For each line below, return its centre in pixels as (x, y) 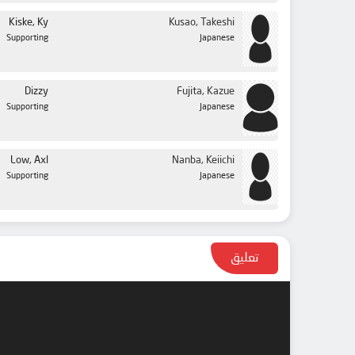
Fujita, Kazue (206, 92)
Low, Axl (29, 161)
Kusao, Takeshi (202, 23)
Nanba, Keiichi (203, 161)
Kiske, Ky (29, 23)
